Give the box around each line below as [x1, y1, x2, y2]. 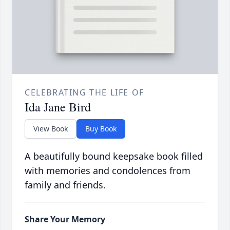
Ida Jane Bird [25, 99, 91, 116]
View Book [33, 124, 68, 134]
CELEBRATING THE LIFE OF [25, 87, 144, 99]
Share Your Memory [25, 214, 105, 225]
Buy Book [85, 124, 117, 134]
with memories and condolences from [25, 164, 190, 177]
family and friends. [25, 179, 106, 191]
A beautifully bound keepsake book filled [25, 150, 203, 163]
